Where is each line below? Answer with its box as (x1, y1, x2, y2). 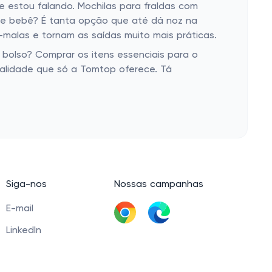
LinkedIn (6, 226, 41, 236)
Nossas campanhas (114, 180, 203, 189)
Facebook (6, 248, 52, 257)
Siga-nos (6, 180, 47, 189)
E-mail (6, 204, 33, 214)
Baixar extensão (114, 239, 188, 249)
